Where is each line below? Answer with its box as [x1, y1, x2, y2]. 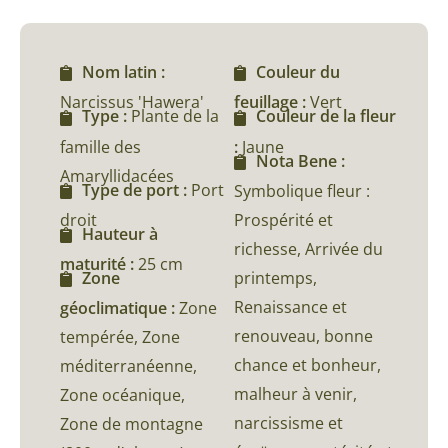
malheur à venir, [234, 382, 357, 405]
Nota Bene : [256, 149, 345, 172]
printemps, [234, 266, 317, 289]
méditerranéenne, [60, 355, 197, 378]
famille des [60, 135, 141, 158]
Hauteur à [82, 222, 158, 245]
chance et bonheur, [234, 353, 381, 376]
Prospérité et [234, 208, 333, 231]
